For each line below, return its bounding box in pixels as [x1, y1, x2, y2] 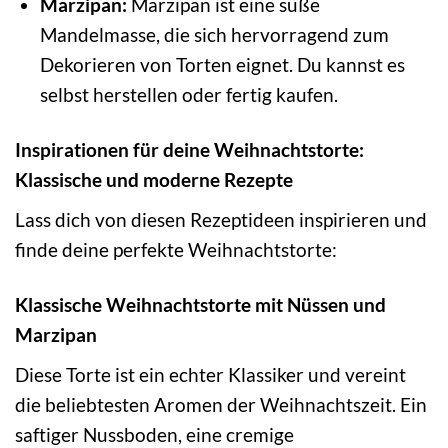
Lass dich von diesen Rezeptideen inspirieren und [15, 208, 427, 232]
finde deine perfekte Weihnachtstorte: [15, 238, 337, 262]
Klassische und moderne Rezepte [15, 168, 293, 192]
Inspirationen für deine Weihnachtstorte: [15, 138, 364, 162]
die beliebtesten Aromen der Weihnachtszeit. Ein [15, 392, 427, 416]
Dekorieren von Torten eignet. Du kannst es [39, 53, 405, 77]
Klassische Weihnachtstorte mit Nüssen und [15, 292, 386, 316]
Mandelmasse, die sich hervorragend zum [39, 23, 389, 47]
